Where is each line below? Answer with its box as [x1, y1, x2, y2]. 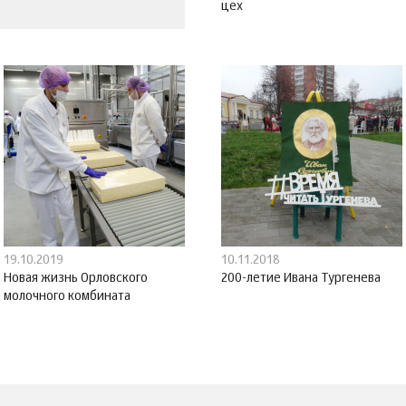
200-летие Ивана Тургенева [221, 272, 381, 285]
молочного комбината [4, 290, 130, 303]
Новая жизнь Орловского [4, 272, 148, 285]
